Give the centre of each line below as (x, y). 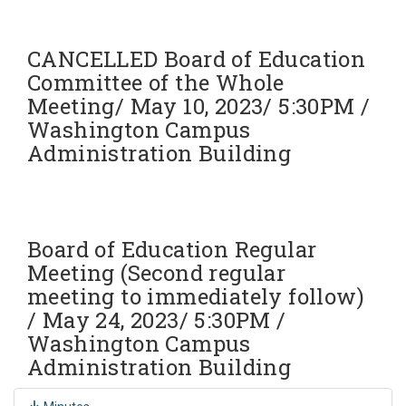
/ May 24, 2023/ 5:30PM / (157, 319)
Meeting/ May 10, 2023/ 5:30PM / (199, 106)
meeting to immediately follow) (196, 296)
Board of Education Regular (172, 249)
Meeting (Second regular (157, 272)
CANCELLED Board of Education (197, 58)
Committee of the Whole (156, 82)
